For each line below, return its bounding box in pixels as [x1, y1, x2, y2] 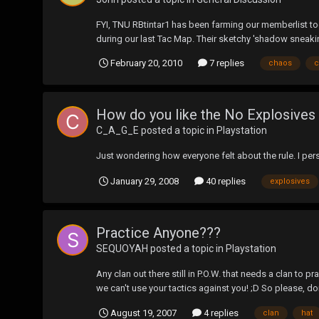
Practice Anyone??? [96, 224, 221, 242]
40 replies [204, 176, 246, 187]
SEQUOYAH [96, 243, 148, 255]
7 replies [207, 58, 244, 69]
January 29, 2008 [110, 176, 179, 187]
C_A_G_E [96, 125, 139, 137]
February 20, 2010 [110, 58, 182, 69]
